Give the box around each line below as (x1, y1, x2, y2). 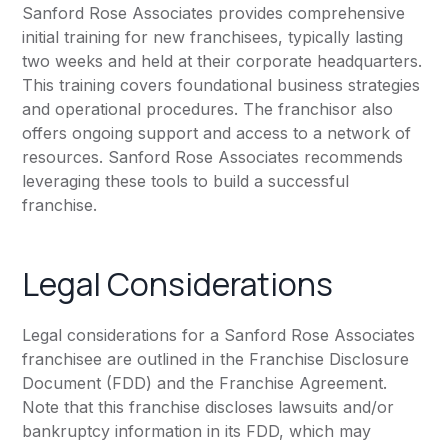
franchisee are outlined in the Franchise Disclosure (22, 349, 410, 369)
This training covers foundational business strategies (22, 75, 421, 95)
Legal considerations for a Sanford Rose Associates (22, 325, 416, 345)
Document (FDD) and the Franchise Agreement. (22, 373, 388, 393)
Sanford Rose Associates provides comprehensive (22, 3, 406, 23)
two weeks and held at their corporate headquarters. (22, 51, 423, 71)
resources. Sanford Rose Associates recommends (22, 147, 404, 167)
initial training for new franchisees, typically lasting (22, 27, 404, 47)
